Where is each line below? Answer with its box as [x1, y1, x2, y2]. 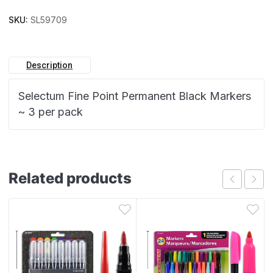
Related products [9, 169, 132, 187]
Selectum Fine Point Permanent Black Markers [18, 90, 251, 102]
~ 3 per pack [18, 105, 83, 118]
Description [26, 60, 73, 70]
